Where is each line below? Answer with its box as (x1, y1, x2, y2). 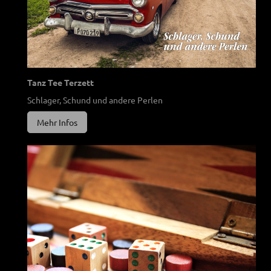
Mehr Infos (37, 117, 77, 128)
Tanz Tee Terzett (27, 77, 94, 88)
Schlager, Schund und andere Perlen (27, 94, 163, 105)
